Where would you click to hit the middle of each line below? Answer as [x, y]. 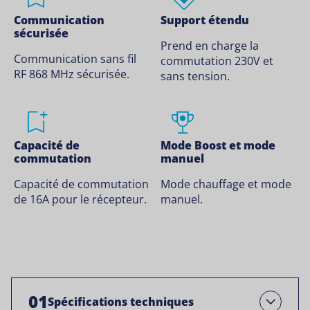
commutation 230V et [217, 61]
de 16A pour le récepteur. [80, 200]
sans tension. [195, 76]
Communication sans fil [75, 59]
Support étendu [204, 20]
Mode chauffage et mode [226, 184]
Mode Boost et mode [218, 146]
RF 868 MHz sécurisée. [72, 74]
